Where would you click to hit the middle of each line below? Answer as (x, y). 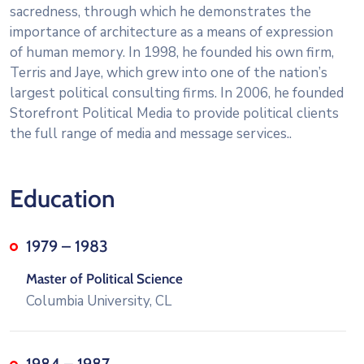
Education (63, 198)
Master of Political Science (104, 278)
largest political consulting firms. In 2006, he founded (177, 93)
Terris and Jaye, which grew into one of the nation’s (169, 72)
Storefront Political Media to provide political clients (174, 113)
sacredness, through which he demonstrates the (160, 11)
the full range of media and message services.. (151, 133)
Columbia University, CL (99, 301)
